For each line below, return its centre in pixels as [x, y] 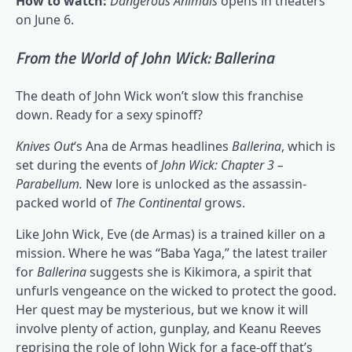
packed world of [66, 202]
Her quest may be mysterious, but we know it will [162, 309]
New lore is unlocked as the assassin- [196, 183]
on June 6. [45, 19]
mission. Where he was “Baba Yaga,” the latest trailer [172, 253]
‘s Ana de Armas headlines [153, 146]
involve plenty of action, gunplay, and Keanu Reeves [169, 328]
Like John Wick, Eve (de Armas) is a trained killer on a [170, 234]
